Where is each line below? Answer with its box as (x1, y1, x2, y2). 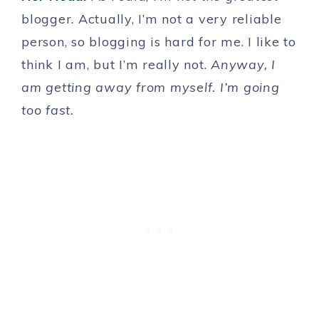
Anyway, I (211, 56, 276, 73)
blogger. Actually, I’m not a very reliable (21, 11, 282, 27)
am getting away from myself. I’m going (21, 79, 280, 95)
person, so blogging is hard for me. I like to (21, 33, 296, 50)
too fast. (21, 102, 78, 118)
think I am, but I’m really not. (21, 56, 211, 73)
